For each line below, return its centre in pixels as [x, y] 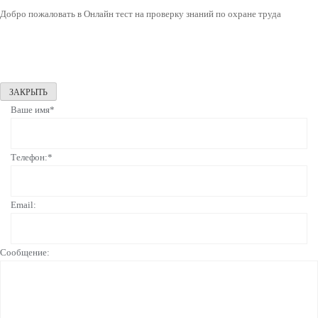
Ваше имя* [33, 110]
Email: [23, 205]
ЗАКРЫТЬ [28, 93]
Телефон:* [32, 158]
